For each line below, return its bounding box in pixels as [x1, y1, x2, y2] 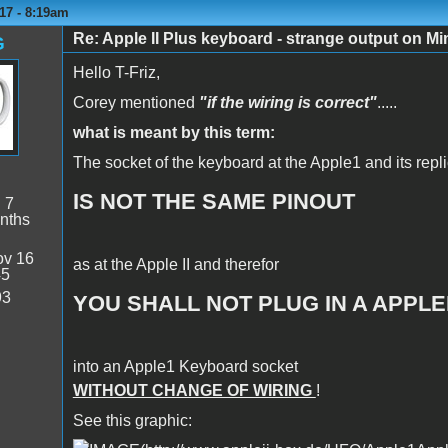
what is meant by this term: [72, 123, 275, 141]
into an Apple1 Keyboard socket [72, 357, 298, 375]
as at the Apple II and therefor [72, 255, 279, 273]
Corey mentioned [72, 93, 199, 111]
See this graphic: [72, 411, 192, 429]
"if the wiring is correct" [198, 93, 377, 111]
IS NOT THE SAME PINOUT [72, 188, 355, 214]
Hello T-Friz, [72, 63, 160, 81]
